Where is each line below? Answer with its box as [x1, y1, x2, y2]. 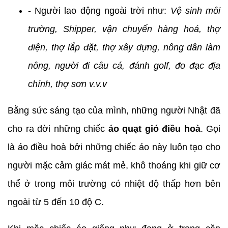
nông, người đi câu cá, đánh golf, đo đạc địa [28, 60, 220, 71]
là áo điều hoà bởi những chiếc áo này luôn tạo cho [8, 141, 220, 152]
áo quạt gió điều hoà [108, 123, 201, 134]
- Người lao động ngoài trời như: [28, 5, 170, 16]
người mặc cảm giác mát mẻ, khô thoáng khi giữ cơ [8, 160, 220, 170]
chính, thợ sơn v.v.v [28, 78, 107, 89]
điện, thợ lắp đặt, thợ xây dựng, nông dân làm [28, 42, 220, 52]
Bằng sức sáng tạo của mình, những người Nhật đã [8, 105, 220, 116]
